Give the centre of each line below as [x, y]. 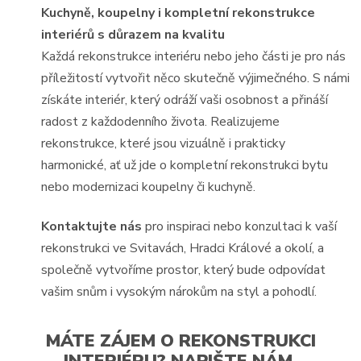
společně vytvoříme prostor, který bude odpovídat [184, 270]
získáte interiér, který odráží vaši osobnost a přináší [185, 100]
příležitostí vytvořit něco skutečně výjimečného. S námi [196, 78]
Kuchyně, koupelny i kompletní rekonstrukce [178, 12]
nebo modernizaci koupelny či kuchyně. [149, 187]
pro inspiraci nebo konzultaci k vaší [240, 227]
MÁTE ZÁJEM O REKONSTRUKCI [180, 341]
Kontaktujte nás [92, 227]
